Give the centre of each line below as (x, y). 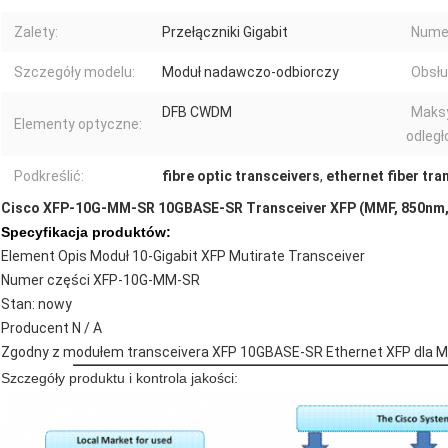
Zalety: (36, 32)
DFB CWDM (197, 112)
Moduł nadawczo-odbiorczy (250, 72)
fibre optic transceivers (241, 176)
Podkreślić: (49, 176)
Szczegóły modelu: (74, 72)
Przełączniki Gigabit (225, 32)
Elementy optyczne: (78, 124)
